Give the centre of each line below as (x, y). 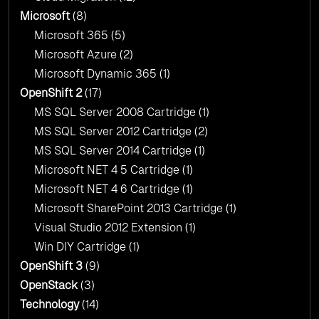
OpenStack (49, 285)
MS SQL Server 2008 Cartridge (116, 112)
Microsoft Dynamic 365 (97, 73)
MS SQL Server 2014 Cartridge (114, 150)
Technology (49, 304)
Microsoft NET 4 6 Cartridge (108, 189)
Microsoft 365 (73, 35)
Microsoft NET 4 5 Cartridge (108, 169)
